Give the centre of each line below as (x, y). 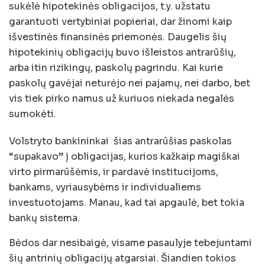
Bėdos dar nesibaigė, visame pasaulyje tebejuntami (130, 243)
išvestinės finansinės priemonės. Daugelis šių (118, 37)
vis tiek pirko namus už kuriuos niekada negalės (122, 98)
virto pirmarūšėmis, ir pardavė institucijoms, (114, 172)
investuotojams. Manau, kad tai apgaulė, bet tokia (127, 202)
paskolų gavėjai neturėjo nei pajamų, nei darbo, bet (130, 83)
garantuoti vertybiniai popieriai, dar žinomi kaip (122, 21)
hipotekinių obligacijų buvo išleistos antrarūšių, (122, 52)
